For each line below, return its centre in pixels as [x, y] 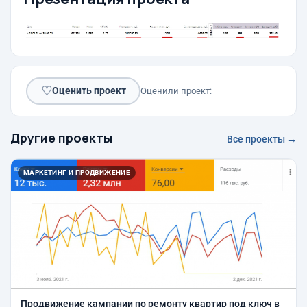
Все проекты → [262, 139]
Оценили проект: [176, 90]
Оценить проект [89, 91]
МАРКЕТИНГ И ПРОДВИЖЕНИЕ [77, 172]
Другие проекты [61, 137]
